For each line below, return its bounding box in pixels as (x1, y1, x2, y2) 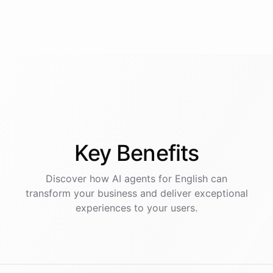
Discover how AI (46, 172, 124, 185)
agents (124, 172, 155, 185)
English (175, 172, 208, 185)
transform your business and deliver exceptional (25, 187, 248, 200)
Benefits (116, 140, 199, 167)
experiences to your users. (76, 202, 197, 214)
